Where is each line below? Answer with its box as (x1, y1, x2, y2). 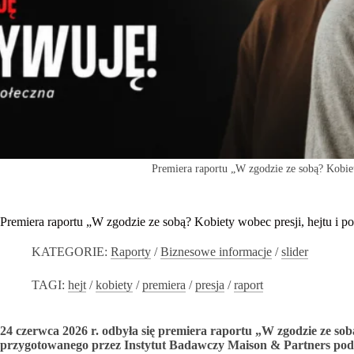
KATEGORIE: (32, 244, 107, 258)
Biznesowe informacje (160, 244, 273, 258)
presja (195, 277, 225, 292)
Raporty (111, 244, 152, 258)
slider (281, 244, 309, 258)
